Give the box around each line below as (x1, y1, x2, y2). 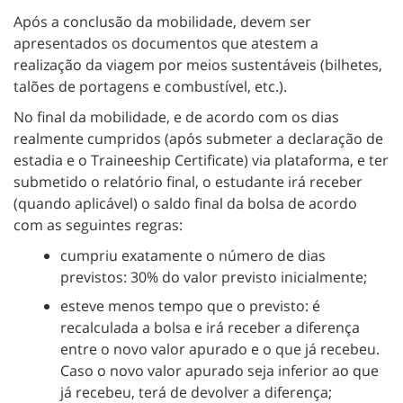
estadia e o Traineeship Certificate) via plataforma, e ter (13, 150, 389, 171)
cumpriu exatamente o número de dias (60, 246, 326, 266)
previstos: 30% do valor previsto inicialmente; (60, 267, 367, 288)
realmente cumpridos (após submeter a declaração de (13, 129, 383, 149)
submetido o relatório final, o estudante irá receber (13, 172, 363, 193)
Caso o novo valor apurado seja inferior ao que (60, 360, 379, 381)
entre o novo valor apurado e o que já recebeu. (60, 338, 380, 359)
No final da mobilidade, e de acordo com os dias (13, 107, 339, 128)
